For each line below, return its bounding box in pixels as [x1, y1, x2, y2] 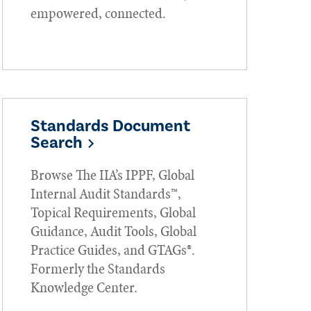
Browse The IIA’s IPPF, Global [30, 164, 194, 185]
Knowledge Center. [30, 276, 137, 298]
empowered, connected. [30, 2, 166, 24]
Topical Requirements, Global [30, 201, 196, 223]
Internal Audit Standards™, [30, 183, 181, 204]
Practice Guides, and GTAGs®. [30, 239, 195, 260]
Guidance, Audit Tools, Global [30, 220, 196, 242]
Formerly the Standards [30, 258, 165, 279]
